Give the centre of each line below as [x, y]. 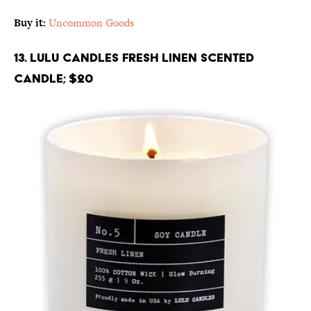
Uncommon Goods [91, 23]
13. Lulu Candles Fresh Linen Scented [134, 58]
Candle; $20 [53, 78]
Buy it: [30, 23]
